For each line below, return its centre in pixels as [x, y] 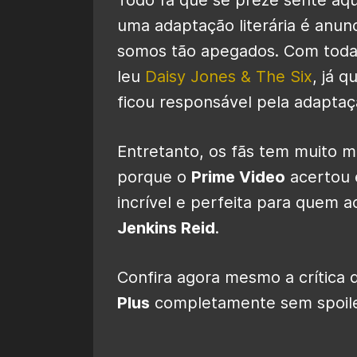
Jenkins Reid [166, 228]
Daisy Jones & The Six [229, 76]
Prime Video [238, 177]
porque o [154, 177]
